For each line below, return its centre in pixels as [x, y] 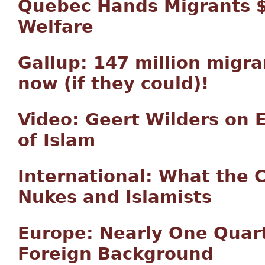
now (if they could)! [113, 83]
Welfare [56, 26]
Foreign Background [116, 253]
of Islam [56, 140]
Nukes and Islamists [115, 197]
